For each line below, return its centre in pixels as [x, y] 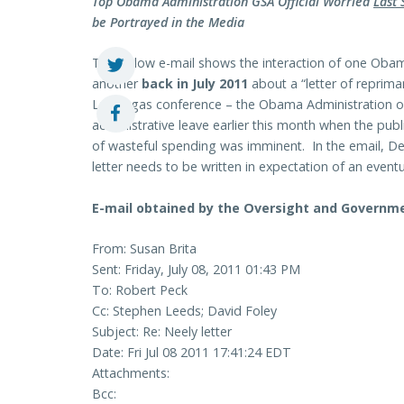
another [117, 84]
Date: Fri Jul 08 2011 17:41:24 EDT [192, 352]
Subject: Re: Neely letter [162, 331]
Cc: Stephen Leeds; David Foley [184, 310]
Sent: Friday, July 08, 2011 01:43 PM [196, 269]
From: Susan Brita [144, 248]
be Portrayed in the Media [168, 23]
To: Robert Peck [140, 289]
